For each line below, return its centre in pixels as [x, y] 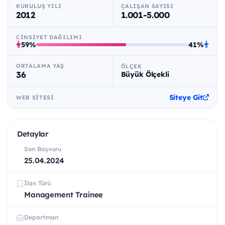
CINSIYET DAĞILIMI [49, 37]
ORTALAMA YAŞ [40, 66]
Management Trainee [64, 194]
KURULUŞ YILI [39, 6]
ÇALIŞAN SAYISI [147, 6]
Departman [41, 217]
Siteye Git [186, 97]
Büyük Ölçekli [145, 75]
